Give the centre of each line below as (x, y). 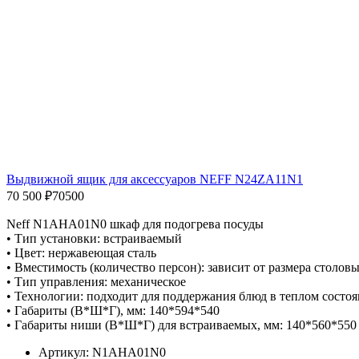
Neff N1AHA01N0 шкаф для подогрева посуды (135, 224)
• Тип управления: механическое (96, 281)
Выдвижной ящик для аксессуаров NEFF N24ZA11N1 (155, 179)
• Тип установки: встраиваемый (94, 238)
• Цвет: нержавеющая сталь (81, 252)
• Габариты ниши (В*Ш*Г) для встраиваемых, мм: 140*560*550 (182, 325)
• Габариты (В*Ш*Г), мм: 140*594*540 (113, 310)
